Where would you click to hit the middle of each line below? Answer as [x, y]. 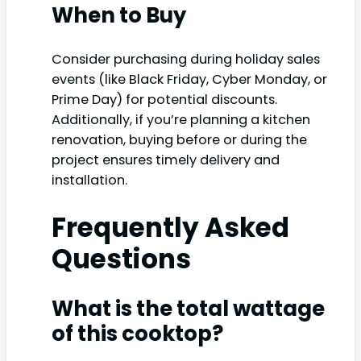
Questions [121, 259]
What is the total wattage [188, 309]
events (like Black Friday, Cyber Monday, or [189, 79]
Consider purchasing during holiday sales [186, 59]
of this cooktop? [137, 334]
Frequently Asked [170, 228]
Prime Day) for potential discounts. [164, 99]
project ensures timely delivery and [166, 160]
